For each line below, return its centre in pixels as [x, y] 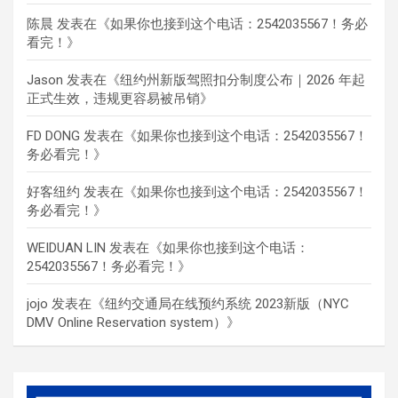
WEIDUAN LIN [66, 247]
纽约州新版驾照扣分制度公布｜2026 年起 [243, 80]
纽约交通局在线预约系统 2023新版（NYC [227, 303]
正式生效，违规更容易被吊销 [113, 98]
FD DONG [53, 135]
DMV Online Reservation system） [127, 322]
